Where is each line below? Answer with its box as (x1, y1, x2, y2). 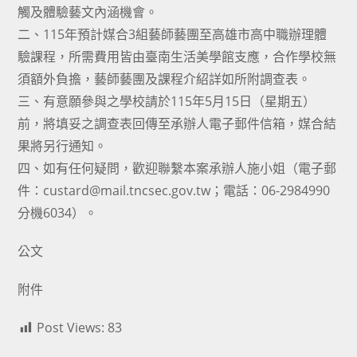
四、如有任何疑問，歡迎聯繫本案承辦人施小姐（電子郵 (18, 159, 337, 177)
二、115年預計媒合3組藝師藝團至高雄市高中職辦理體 (18, 25, 328, 43)
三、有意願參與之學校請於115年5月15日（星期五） (18, 92, 316, 110)
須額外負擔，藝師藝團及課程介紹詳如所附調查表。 (18, 70, 312, 88)
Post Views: (37, 319, 105, 336)
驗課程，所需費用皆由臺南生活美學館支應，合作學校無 (18, 48, 337, 65)
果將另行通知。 (18, 137, 108, 155)
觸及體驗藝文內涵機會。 (18, 3, 159, 21)
